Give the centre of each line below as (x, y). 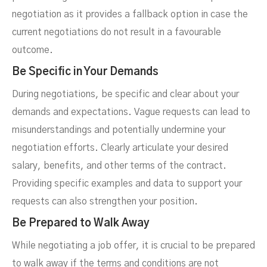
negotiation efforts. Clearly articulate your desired (120, 148)
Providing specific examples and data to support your (127, 184)
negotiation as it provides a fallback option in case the (130, 15)
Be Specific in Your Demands (85, 72)
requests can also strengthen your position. (105, 202)
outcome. (32, 50)
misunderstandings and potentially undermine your (119, 130)
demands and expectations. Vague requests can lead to (131, 112)
